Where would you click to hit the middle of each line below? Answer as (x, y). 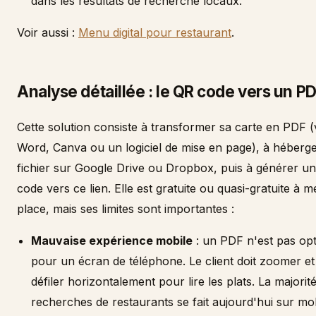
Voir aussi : (48, 32)
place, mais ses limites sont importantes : (126, 209)
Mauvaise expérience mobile (112, 241)
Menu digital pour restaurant (155, 32)
